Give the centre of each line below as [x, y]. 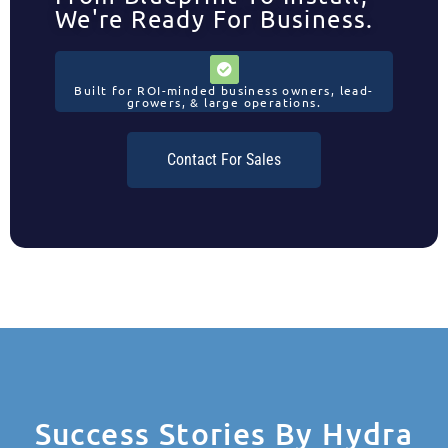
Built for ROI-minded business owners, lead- [224, 90]
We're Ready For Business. [214, 19]
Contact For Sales [224, 160]
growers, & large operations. [224, 102]
